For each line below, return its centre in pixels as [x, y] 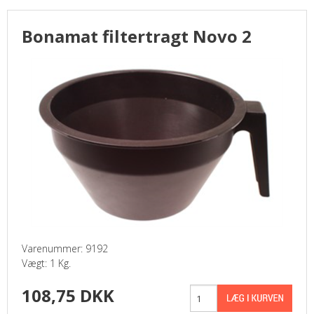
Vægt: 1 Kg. [46, 263]
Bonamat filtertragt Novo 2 [137, 36]
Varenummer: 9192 [65, 248]
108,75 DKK [68, 295]
